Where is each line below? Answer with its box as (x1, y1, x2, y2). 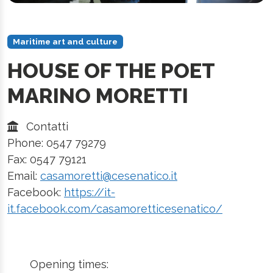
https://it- (64, 185, 115, 199)
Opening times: (30, 257, 109, 271)
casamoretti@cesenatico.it (40, 169, 177, 182)
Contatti (23, 119, 68, 133)
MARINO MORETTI (7, 83, 188, 108)
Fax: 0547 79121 (7, 152, 87, 166)
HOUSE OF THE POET (7, 58, 214, 83)
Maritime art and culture (12, 37, 118, 47)
